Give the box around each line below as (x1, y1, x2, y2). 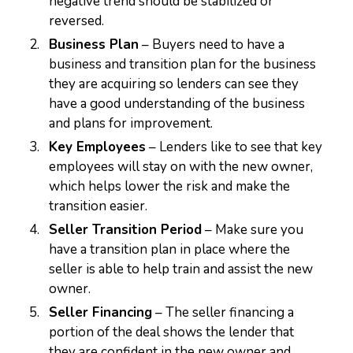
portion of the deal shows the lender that (49, 323, 295, 341)
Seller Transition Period (49, 221, 203, 239)
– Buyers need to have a (139, 35, 285, 54)
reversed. (49, 12, 105, 30)
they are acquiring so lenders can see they (49, 75, 299, 93)
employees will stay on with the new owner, (49, 158, 314, 176)
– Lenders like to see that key (146, 138, 323, 156)
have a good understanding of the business (49, 95, 306, 113)
